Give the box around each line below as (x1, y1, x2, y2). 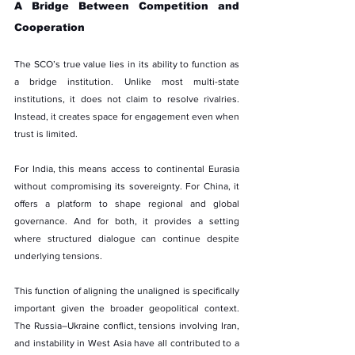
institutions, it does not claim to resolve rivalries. (14, 93, 239, 105)
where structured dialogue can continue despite (14, 232, 239, 244)
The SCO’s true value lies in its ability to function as (14, 58, 239, 70)
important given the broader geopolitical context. (14, 302, 239, 314)
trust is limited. (14, 128, 78, 139)
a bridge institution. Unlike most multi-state (14, 75, 239, 87)
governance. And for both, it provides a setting (14, 215, 239, 227)
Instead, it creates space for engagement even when (14, 110, 239, 122)
